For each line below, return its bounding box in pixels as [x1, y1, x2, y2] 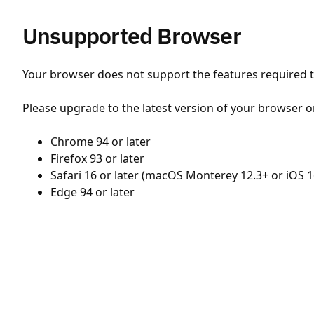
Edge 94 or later [50, 184, 135, 200]
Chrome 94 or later [50, 134, 151, 149]
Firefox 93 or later [50, 151, 144, 166]
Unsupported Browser [22, 21, 241, 50]
